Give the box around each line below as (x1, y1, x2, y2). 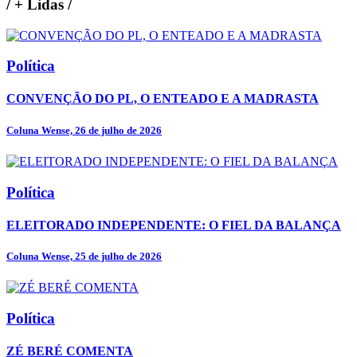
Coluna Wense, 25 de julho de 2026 (6, 249, 162, 262)
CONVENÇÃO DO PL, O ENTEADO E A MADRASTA (6, 92, 319, 106)
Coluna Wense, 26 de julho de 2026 (6, 124, 162, 136)
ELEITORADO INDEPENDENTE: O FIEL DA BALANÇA (6, 218, 341, 232)
